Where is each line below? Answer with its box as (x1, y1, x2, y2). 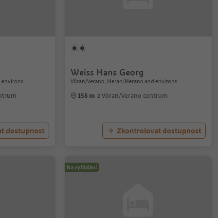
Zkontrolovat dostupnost (116, 126, 201, 135)
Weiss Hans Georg (71, 67, 144, 78)
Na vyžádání (67, 163, 97, 171)
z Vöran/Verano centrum (97, 91, 168, 100)
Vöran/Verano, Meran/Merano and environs (71, 77, 178, 85)
